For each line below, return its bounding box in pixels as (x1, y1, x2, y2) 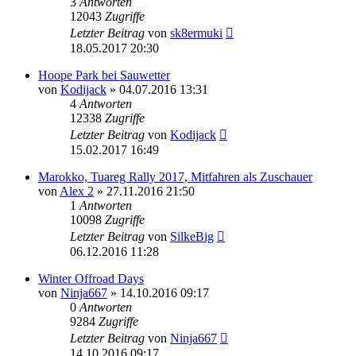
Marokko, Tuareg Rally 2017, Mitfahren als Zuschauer (38, 169, 312, 184)
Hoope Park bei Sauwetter (38, 68, 170, 82)
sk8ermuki (170, 25, 222, 40)
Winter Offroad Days (38, 271, 144, 285)
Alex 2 (60, 184, 94, 198)
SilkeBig (170, 229, 214, 243)
